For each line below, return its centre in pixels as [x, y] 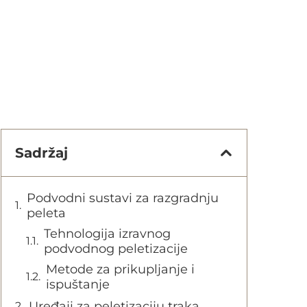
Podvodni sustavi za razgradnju [123, 198]
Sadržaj [41, 153]
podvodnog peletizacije [116, 249]
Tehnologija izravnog [107, 234]
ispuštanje [78, 284]
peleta [46, 213]
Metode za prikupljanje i [120, 269]
